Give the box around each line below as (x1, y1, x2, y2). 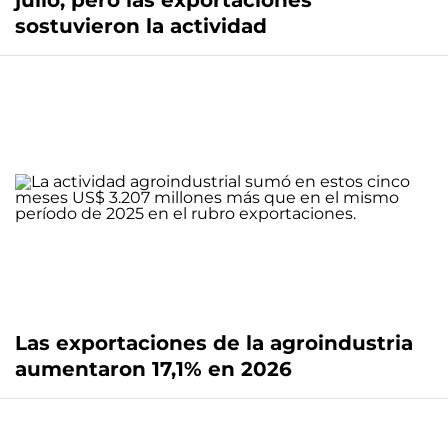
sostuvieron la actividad (15, 14, 267, 39)
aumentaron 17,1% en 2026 (15, 357, 292, 382)
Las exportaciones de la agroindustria (15, 331, 413, 356)
